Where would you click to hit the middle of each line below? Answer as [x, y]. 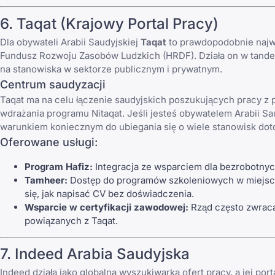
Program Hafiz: [59, 166]
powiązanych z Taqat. [71, 220]
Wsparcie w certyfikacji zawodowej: [107, 207]
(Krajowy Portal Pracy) [137, 23]
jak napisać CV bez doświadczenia [117, 193]
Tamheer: [46, 180]
